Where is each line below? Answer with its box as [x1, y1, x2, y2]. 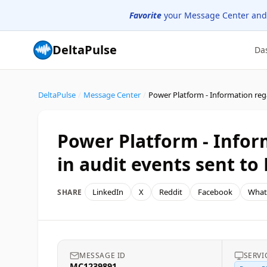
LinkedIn [92, 187, 123, 197]
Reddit [159, 187, 182, 197]
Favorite [129, 10, 162, 21]
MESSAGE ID [79, 250, 126, 260]
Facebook [198, 187, 232, 197]
